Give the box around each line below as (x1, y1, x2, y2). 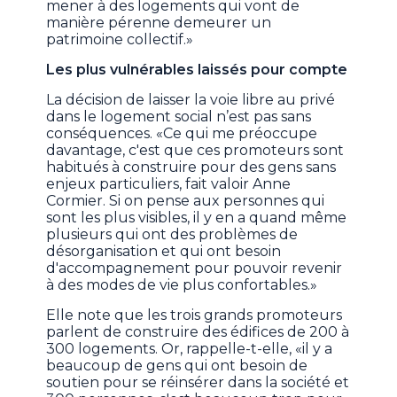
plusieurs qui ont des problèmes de (46, 226, 299, 244)
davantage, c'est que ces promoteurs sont (46, 142, 345, 160)
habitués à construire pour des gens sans (46, 159, 337, 176)
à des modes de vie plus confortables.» (46, 276, 318, 294)
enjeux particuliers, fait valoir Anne (46, 175, 292, 193)
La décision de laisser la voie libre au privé (46, 91, 336, 109)
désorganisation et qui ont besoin (46, 243, 282, 261)
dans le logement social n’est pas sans (46, 108, 312, 126)
